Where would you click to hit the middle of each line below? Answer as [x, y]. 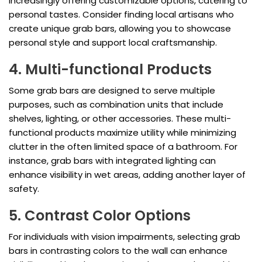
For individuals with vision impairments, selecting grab [125, 237]
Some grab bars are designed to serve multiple [112, 91]
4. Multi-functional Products [110, 70]
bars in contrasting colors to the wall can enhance [118, 251]
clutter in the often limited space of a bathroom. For [123, 147]
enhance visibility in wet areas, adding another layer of [127, 175]
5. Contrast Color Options [100, 216]
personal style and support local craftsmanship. [113, 43]
